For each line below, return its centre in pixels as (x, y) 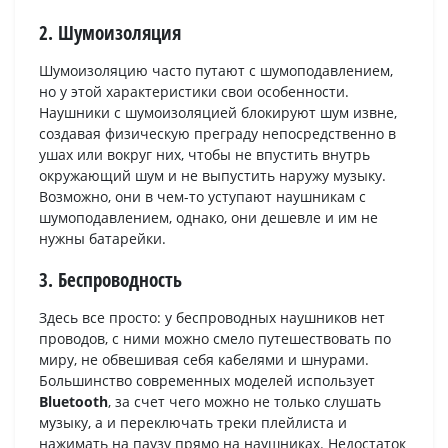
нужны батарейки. (102, 238)
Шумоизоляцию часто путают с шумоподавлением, (216, 70)
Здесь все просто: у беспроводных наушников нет (212, 318)
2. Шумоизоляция (110, 32)
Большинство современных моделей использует (207, 381)
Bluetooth (73, 402)
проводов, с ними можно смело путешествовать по (215, 339)
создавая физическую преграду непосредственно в (217, 133)
